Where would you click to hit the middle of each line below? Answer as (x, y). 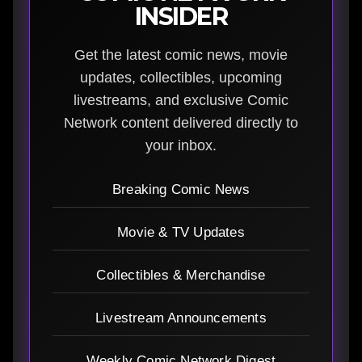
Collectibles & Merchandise (181, 275)
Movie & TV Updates (181, 232)
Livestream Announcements (181, 318)
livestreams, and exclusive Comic (181, 100)
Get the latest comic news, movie (181, 55)
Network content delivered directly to (181, 122)
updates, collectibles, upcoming (181, 77)
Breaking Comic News (181, 189)
